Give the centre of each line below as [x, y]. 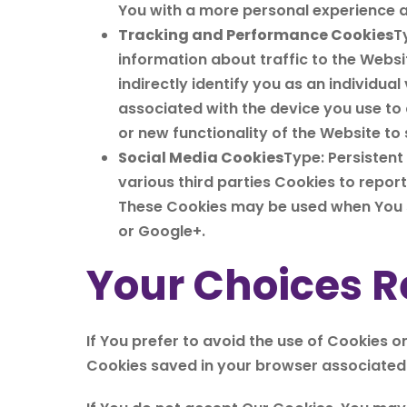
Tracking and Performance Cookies [256, 35]
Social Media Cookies [201, 158]
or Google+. [162, 231]
